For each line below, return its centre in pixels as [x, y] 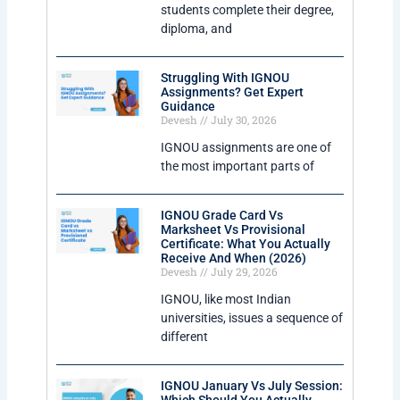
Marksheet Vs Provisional [233, 230]
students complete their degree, [247, 10]
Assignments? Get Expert [232, 92]
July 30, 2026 [242, 120]
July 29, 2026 [242, 272]
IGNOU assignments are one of [246, 148]
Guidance [187, 107]
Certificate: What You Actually [245, 244]
